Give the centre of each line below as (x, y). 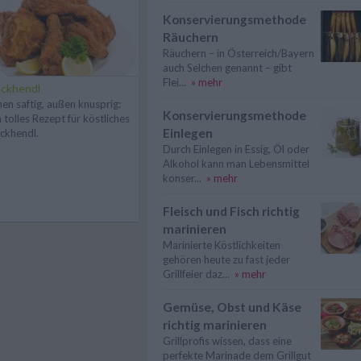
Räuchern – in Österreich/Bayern (239, 53)
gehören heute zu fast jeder (226, 259)
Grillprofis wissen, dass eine (227, 341)
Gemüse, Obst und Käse (232, 307)
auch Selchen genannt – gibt (227, 68)
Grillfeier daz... (196, 274)
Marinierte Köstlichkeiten (222, 245)
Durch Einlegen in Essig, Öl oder (236, 149)
